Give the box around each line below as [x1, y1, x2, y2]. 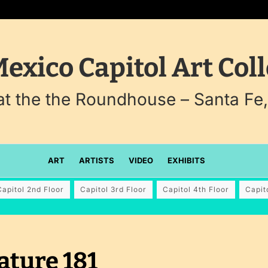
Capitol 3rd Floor [80, 185, 147, 194]
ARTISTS [78, 156, 114, 165]
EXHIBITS [167, 156, 205, 165]
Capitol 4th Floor [162, 185, 229, 194]
